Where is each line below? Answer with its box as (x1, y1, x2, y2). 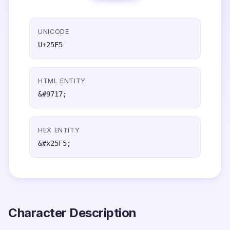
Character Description (8, 205, 137, 220)
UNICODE (38, 28, 69, 35)
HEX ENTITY (38, 126, 80, 134)
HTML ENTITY (38, 77, 86, 85)
